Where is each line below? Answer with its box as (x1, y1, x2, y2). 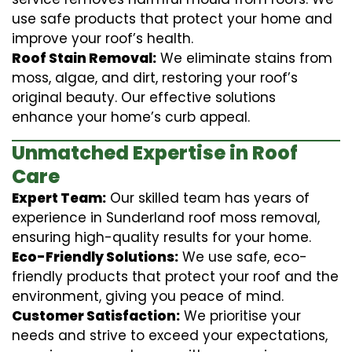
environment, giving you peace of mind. (12, 286, 284, 306)
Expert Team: (12, 188, 106, 207)
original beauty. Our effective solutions (12, 87, 276, 107)
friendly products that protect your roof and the (12, 266, 339, 286)
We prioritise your (180, 306, 301, 325)
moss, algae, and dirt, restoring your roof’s (12, 68, 298, 87)
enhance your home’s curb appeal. (12, 107, 250, 126)
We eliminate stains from (156, 48, 332, 68)
